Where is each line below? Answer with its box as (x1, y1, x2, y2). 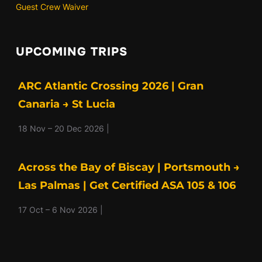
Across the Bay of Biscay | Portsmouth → (18, 161, 240, 174)
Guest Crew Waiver (15, 2, 88, 12)
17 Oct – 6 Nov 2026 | (18, 205, 103, 215)
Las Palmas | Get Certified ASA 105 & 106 (18, 179, 236, 192)
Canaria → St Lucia (18, 98, 115, 111)
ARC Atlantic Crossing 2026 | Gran (18, 80, 204, 93)
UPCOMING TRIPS (15, 44, 127, 60)
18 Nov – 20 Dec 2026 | (18, 123, 109, 134)
